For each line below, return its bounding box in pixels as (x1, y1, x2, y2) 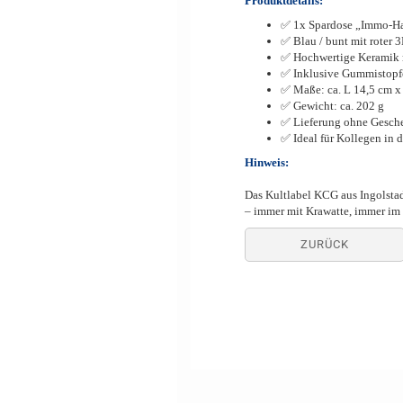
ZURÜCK (300, 237, 349, 251)
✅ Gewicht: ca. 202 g (281, 99, 384, 112)
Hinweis (245, 156, 285, 169)
